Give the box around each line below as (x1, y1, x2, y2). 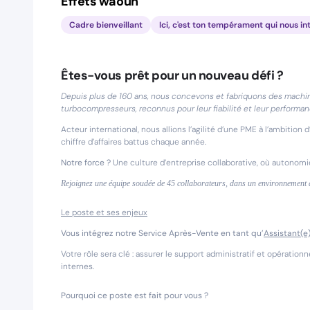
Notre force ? (61, 157, 111, 168)
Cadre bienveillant (69, 19, 143, 30)
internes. (61, 261, 94, 272)
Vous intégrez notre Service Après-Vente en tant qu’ (61, 228, 264, 239)
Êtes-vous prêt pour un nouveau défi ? (61, 67, 284, 84)
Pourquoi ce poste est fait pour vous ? (61, 290, 208, 301)
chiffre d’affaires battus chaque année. (61, 136, 206, 147)
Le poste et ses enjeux (61, 207, 147, 218)
